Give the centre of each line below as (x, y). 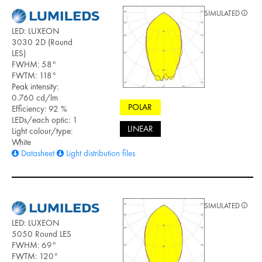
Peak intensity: (35, 86)
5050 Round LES (42, 234)
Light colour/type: (42, 131)
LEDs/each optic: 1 (45, 120)
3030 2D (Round (42, 42)
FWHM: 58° (34, 64)
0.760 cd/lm (35, 97)
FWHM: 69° (34, 245)
